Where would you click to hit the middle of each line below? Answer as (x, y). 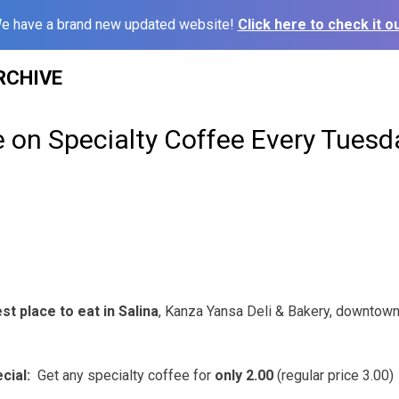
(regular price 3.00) (334, 375)
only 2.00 (244, 375)
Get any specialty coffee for (122, 375)
